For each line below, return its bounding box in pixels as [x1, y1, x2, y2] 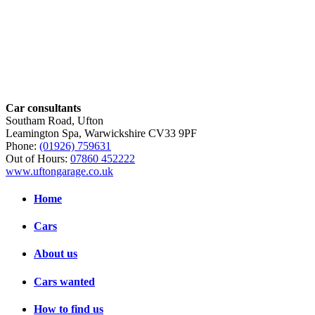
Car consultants [6, 101, 81, 114]
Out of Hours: [6, 152, 70, 165]
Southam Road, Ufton [6, 114, 103, 127]
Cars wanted [34, 275, 95, 288]
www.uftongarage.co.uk [6, 165, 113, 177]
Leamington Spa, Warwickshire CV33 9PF [6, 127, 197, 139]
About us [34, 247, 77, 260]
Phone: [6, 139, 39, 152]
